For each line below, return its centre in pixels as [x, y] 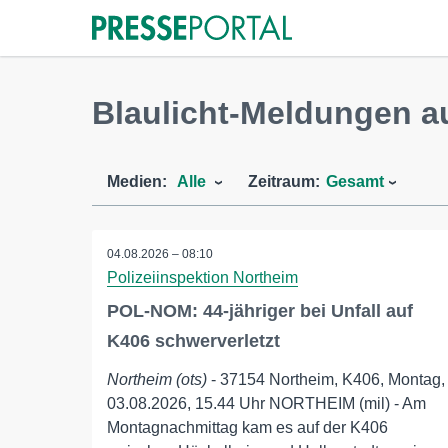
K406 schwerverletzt [193, 341]
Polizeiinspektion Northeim [202, 277]
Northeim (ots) [157, 379]
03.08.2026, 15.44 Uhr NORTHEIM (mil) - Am [266, 403]
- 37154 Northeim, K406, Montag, [326, 379]
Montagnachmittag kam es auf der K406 [247, 427]
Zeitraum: [284, 181]
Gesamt [355, 181]
